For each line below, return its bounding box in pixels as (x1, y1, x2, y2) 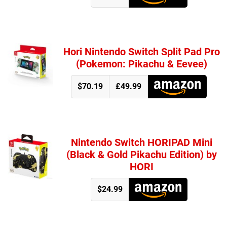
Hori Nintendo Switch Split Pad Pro (63, 45, 220, 58)
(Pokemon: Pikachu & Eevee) (75, 57, 207, 70)
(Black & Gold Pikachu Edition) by (66, 148, 217, 161)
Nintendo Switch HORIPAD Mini (70, 136, 212, 148)
